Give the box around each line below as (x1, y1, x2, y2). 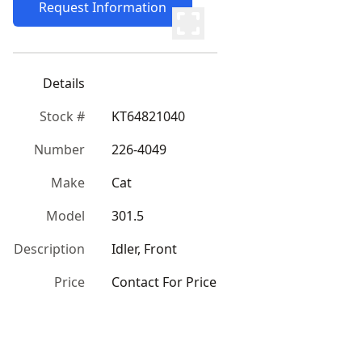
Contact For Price (112, 273, 217, 291)
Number (34, 141, 85, 158)
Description (14, 240, 85, 258)
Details (43, 74, 85, 92)
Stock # (40, 107, 85, 125)
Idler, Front (112, 240, 177, 258)
